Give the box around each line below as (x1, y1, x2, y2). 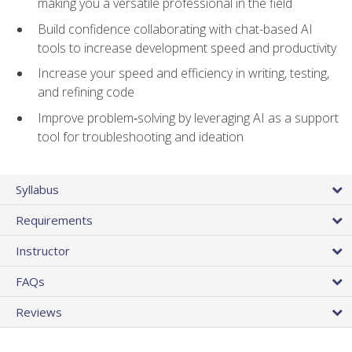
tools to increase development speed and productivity (38, 38, 336, 57)
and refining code (38, 83, 134, 101)
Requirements (16, 212, 93, 229)
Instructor (16, 243, 70, 259)
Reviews (16, 304, 62, 321)
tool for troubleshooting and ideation (38, 127, 244, 145)
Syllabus (16, 181, 59, 198)
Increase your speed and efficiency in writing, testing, (38, 64, 329, 82)
